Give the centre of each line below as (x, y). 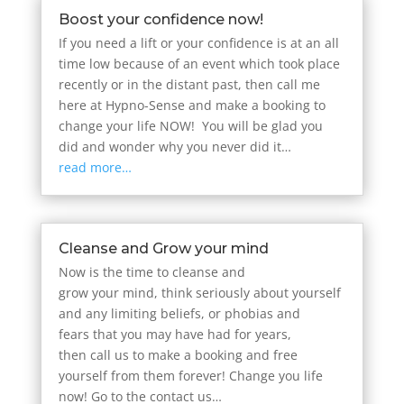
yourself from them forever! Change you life (190, 376)
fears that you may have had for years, (174, 335)
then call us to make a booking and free (178, 355)
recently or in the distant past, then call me (189, 85)
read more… (95, 168)
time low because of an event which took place (199, 64)
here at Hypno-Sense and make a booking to (192, 106)
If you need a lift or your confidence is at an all (198, 43)
